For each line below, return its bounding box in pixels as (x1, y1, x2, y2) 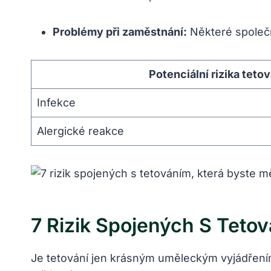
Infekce (37, 96, 76, 109)
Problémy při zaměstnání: (53, 25, 187, 39)
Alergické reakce (37, 125, 124, 138)
